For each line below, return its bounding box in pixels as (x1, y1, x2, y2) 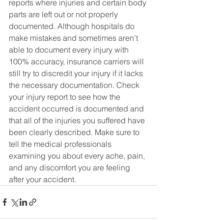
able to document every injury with (9, 45, 131, 55)
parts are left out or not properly (9, 9, 120, 19)
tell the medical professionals (9, 139, 113, 149)
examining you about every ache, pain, (9, 151, 147, 161)
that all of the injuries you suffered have (9, 115, 147, 125)
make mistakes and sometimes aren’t (9, 33, 140, 43)
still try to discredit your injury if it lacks (9, 68, 145, 78)
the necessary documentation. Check (9, 80, 141, 90)
